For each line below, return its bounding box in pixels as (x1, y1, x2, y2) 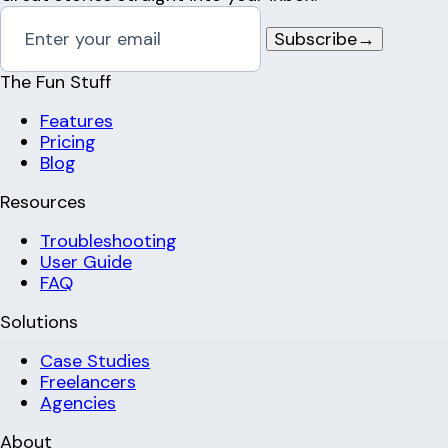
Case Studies (40, 349, 150, 374)
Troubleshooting (40, 229, 177, 254)
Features (40, 109, 113, 134)
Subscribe (274, 27, 357, 52)
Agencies (40, 391, 116, 416)
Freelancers (40, 370, 136, 395)
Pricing (40, 130, 96, 155)
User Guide (40, 250, 132, 275)
